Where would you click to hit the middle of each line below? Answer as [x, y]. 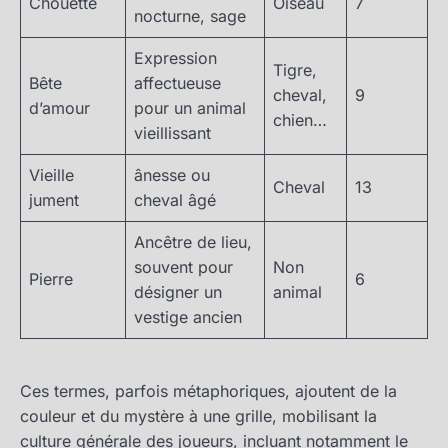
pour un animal [190, 108]
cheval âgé [175, 200]
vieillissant [172, 133]
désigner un [178, 292]
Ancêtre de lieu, [193, 242]
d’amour [59, 108]
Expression [175, 58]
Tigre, [295, 70]
